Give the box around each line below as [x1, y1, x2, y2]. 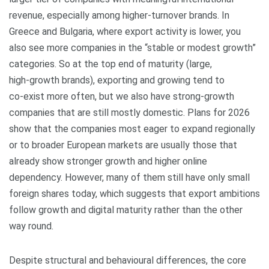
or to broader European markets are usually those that [9, 139, 237, 151]
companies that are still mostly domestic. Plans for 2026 [9, 107, 250, 118]
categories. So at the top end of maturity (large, [9, 58, 212, 70]
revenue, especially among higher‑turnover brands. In [9, 10, 229, 21]
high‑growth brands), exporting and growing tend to [9, 74, 225, 86]
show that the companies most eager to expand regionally [9, 123, 255, 134]
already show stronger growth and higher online [9, 156, 207, 167]
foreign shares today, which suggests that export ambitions [9, 188, 260, 199]
